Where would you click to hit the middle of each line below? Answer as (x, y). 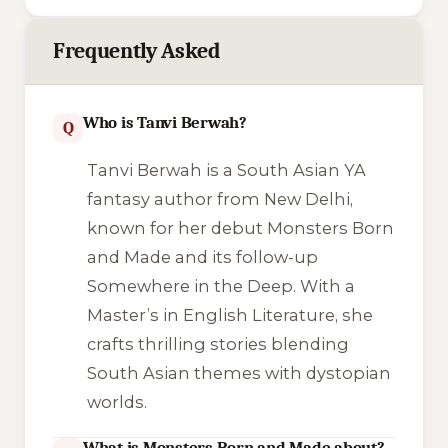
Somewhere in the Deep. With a (220, 286)
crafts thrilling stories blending (217, 344)
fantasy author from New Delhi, (219, 199)
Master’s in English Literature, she (229, 315)
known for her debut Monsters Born (240, 228)
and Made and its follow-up (202, 257)
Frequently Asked (137, 50)
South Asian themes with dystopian (238, 373)
